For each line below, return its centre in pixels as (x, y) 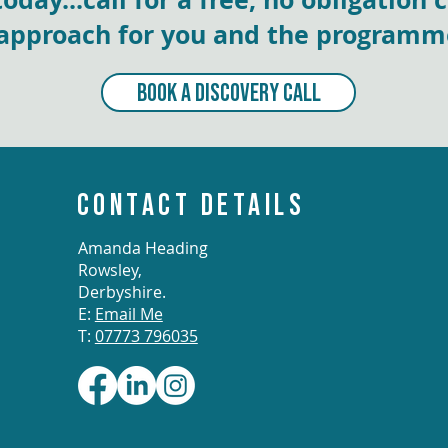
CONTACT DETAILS (191, 205)
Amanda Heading (142, 248)
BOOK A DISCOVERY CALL (228, 92)
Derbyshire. (121, 292)
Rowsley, (109, 270)
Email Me (128, 314)
